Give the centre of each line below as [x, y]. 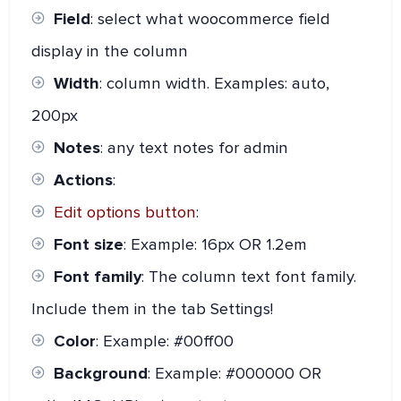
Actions [84, 179]
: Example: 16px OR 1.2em [216, 244]
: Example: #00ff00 [165, 341]
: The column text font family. [249, 276]
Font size [89, 244]
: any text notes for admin [195, 147]
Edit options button [125, 212]
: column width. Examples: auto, [215, 83]
